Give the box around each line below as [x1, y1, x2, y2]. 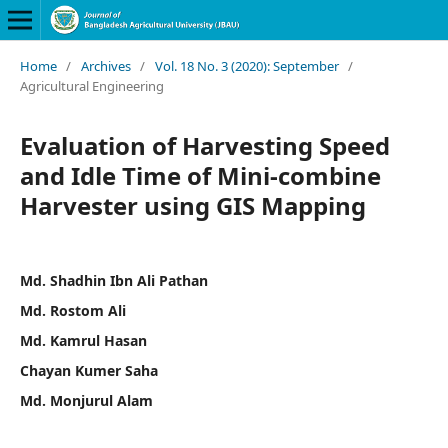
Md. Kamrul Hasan [19, 330, 147, 350]
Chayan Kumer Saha [19, 360, 158, 380]
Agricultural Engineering [19, 76, 164, 95]
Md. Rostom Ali [19, 300, 126, 320]
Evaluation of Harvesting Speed [19, 128, 390, 162]
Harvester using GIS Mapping [19, 188, 366, 222]
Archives [80, 56, 131, 75]
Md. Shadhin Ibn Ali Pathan [19, 270, 208, 290]
